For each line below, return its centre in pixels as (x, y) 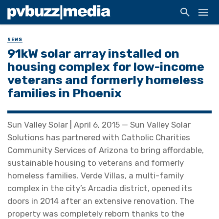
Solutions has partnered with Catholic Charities (99, 138)
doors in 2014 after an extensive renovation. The (101, 201)
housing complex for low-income (106, 67)
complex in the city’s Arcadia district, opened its (100, 188)
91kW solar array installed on (93, 54)
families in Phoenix (65, 93)
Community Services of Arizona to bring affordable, (106, 150)
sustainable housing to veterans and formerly (96, 163)
